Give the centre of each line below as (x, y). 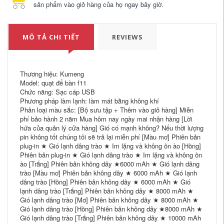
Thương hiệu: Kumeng (52, 73)
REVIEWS (127, 37)
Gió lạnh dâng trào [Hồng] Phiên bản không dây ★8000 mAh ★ (111, 208)
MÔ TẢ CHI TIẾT (51, 37)
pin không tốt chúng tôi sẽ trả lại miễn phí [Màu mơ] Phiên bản (110, 136)
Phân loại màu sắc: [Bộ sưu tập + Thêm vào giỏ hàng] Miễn (107, 109)
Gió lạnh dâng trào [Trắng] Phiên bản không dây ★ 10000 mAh (110, 217)
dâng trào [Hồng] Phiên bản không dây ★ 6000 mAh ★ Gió (105, 181)
